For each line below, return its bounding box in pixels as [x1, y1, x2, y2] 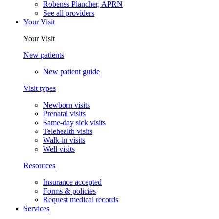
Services [23, 204, 49, 213]
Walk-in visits [43, 136, 85, 145]
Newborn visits [43, 101, 90, 109]
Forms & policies [43, 187, 96, 196]
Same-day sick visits [43, 118, 106, 127]
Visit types [23, 84, 56, 93]
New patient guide [43, 67, 100, 76]
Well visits [43, 145, 75, 153]
